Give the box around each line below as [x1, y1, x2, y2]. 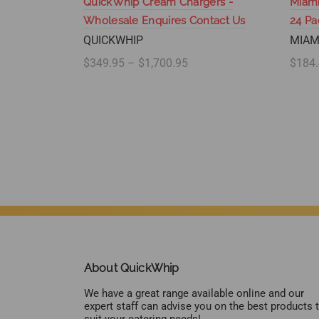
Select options [99, 80, 164, 93]
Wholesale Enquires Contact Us [83, 14, 246, 28]
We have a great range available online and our [84, 287, 304, 300]
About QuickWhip [84, 261, 179, 276]
